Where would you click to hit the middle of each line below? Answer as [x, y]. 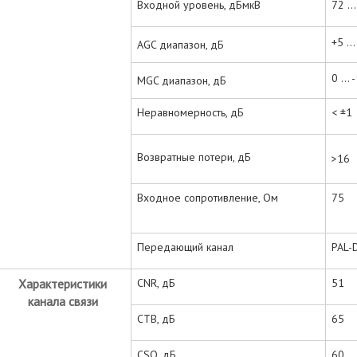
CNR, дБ [156, 282]
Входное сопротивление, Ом [208, 197]
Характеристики [63, 283]
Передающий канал [185, 247]
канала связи [63, 301]
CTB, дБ [156, 318]
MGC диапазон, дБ [182, 80]
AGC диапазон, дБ [180, 44]
